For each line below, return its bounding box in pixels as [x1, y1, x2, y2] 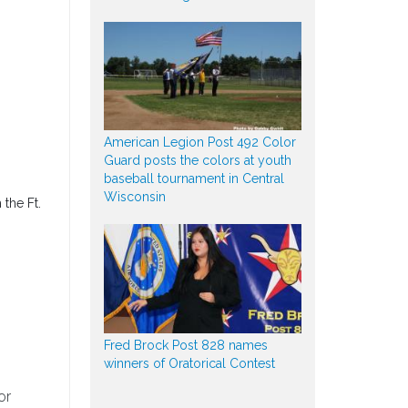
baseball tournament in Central [103, 171, 284, 187]
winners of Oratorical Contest [103, 355, 275, 371]
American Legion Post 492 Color [103, 135, 296, 150]
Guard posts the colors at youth [103, 153, 291, 168]
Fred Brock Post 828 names [103, 337, 268, 352]
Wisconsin [103, 189, 166, 205]
